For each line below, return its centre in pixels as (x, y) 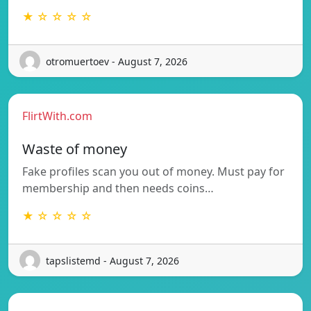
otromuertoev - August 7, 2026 (117, 61)
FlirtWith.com (57, 116)
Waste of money (75, 149)
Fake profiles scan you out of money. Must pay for (153, 172)
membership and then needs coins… (118, 188)
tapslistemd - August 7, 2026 (112, 260)
